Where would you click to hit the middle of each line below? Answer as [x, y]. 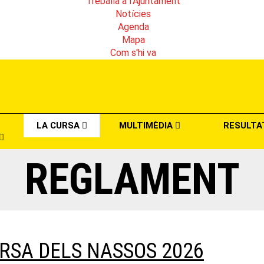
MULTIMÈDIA [147, 125]
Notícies [133, 14]
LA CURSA [59, 125]
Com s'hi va [133, 52]
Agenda [133, 27]
